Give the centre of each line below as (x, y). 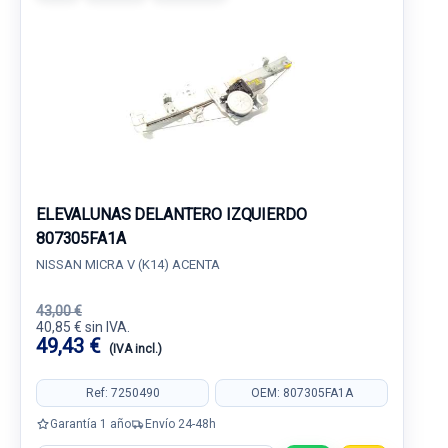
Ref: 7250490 (122, 392)
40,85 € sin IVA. (83, 327)
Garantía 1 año (90, 423)
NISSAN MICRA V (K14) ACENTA (128, 264)
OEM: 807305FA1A (301, 392)
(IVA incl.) (135, 349)
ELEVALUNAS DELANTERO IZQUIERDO (171, 214)
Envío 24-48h (180, 423)
